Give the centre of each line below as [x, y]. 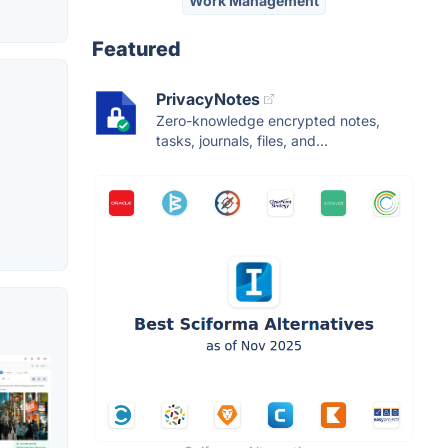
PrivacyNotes [208, 99]
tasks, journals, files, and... [242, 140]
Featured [136, 49]
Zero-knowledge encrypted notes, [268, 120]
